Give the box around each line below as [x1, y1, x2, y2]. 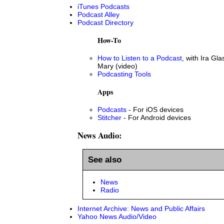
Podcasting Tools [97, 69, 151, 78]
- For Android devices [121, 113, 191, 121]
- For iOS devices [126, 105, 183, 113]
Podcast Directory [77, 18, 133, 26]
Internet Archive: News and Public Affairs [77, 204, 205, 213]
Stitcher [97, 113, 121, 121]
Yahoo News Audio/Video [77, 212, 156, 221]
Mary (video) [97, 61, 137, 70]
